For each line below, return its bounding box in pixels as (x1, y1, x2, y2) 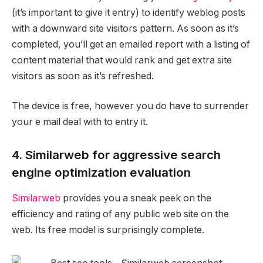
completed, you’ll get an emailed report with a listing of (12, 38, 250, 50)
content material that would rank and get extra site (12, 54, 232, 66)
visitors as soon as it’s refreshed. (12, 70, 154, 82)
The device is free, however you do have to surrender (12, 100, 249, 112)
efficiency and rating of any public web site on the (12, 208, 229, 220)
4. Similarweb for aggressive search (12, 147, 221, 162)
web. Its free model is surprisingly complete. (12, 224, 204, 236)
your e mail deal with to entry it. (12, 116, 148, 128)
